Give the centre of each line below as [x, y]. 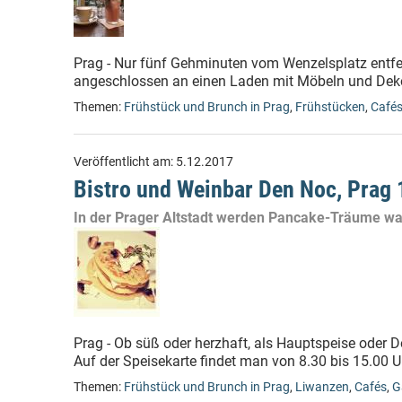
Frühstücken [330, 107]
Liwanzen [322, 387]
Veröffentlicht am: [125, 162]
